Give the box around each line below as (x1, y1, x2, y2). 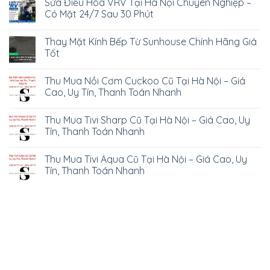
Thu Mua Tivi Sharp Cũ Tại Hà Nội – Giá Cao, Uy (45, 113, 250, 126)
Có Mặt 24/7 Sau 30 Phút (45, 7, 154, 20)
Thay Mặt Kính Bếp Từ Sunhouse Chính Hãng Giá (45, 35, 257, 48)
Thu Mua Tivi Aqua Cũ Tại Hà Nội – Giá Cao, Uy (45, 152, 247, 165)
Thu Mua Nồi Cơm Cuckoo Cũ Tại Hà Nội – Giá (45, 74, 245, 87)
